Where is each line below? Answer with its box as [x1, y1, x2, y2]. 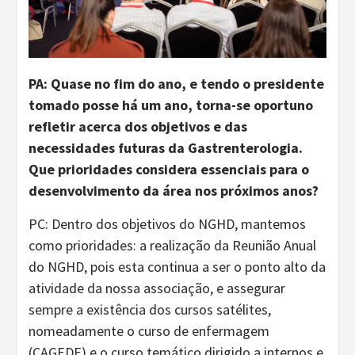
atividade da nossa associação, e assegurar [29, 278, 285, 297]
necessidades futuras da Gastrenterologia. [29, 138, 303, 157]
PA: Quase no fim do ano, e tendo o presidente [29, 74, 324, 93]
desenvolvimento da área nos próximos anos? [29, 181, 319, 200]
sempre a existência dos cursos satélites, [29, 300, 271, 319]
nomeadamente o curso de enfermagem [29, 321, 269, 340]
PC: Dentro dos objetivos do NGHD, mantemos [29, 214, 306, 233]
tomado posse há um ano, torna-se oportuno [29, 95, 313, 114]
